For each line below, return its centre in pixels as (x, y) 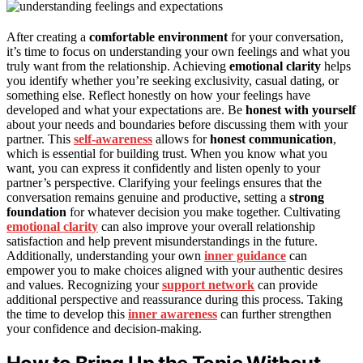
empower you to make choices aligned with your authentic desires (175, 270)
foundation (36, 211)
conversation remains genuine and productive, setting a (148, 197)
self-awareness (113, 139)
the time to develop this (67, 314)
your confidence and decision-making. (104, 328)
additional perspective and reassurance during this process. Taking (175, 299)
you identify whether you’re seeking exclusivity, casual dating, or (173, 80)
